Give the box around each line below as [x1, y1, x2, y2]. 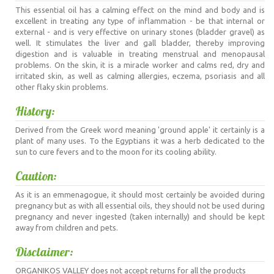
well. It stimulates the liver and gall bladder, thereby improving [15, 39, 265, 48]
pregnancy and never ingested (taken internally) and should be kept [15, 212, 265, 221]
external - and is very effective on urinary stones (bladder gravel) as [15, 28, 265, 37]
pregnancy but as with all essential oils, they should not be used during [15, 201, 265, 210]
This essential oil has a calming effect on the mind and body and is [15, 6, 265, 15]
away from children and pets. [15, 223, 118, 232]
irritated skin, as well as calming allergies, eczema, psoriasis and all [15, 72, 265, 81]
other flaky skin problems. [15, 83, 108, 92]
